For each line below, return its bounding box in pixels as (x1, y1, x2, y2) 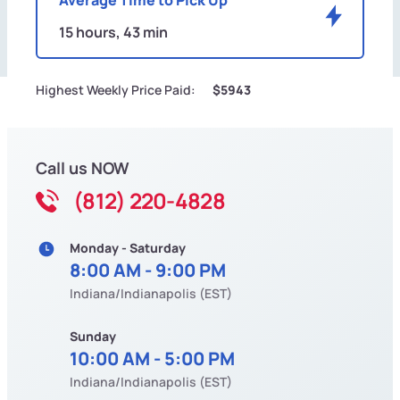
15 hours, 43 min (59, 21, 168, 42)
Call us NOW (36, 156, 129, 179)
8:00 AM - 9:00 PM (70, 257, 226, 282)
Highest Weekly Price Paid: (36, 80, 196, 98)
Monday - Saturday (70, 238, 186, 256)
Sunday (70, 327, 116, 345)
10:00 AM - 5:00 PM (70, 346, 235, 371)
